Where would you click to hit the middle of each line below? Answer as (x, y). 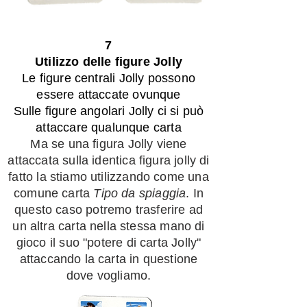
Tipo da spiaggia (140, 193)
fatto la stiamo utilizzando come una (109, 177)
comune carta (54, 193)
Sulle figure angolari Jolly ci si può (109, 111)
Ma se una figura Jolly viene (109, 144)
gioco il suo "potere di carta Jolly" (109, 243)
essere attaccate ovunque (109, 95)
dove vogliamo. (109, 275)
